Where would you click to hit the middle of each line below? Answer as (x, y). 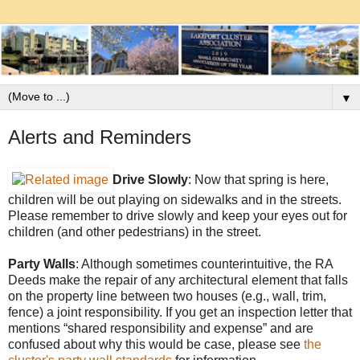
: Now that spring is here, (258, 179)
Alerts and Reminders (100, 137)
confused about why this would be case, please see (156, 344)
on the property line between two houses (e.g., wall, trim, (167, 296)
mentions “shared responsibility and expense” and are (161, 328)
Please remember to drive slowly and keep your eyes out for (178, 215)
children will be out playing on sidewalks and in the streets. (175, 199)
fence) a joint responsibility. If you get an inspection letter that (180, 312)
